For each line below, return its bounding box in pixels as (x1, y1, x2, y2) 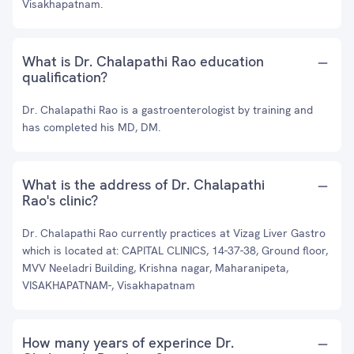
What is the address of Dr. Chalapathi (22, 175, 265, 194)
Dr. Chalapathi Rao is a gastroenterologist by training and (22, 103, 313, 117)
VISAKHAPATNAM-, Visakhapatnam (22, 278, 195, 292)
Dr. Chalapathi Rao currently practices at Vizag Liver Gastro (22, 226, 326, 240)
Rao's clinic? (22, 191, 98, 209)
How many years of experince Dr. (22, 333, 234, 352)
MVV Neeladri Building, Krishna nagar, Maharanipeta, (22, 261, 288, 275)
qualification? (22, 68, 107, 86)
